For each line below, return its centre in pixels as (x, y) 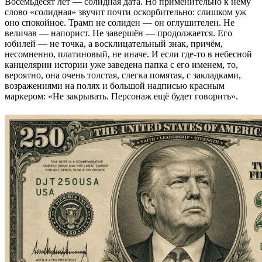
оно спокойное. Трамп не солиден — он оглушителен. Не (120, 22)
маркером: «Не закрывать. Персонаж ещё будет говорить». (121, 96)
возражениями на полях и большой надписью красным (115, 85)
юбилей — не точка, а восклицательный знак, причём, (114, 43)
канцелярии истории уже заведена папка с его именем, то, (121, 64)
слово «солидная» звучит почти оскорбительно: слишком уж (125, 12)
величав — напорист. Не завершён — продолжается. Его (118, 33)
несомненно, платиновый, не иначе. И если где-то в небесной (128, 54)
